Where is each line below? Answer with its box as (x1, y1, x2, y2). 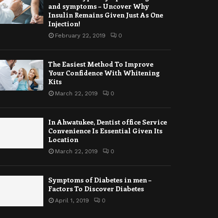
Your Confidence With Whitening (48, 68, 160, 78)
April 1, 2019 (55, 197, 90, 204)
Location (48, 135, 79, 145)
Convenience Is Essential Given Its (48, 126, 163, 136)
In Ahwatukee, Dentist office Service (48, 117, 167, 127)
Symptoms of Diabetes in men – (48, 175, 152, 185)
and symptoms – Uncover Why (48, 1, 149, 11)
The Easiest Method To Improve (48, 59, 154, 69)
